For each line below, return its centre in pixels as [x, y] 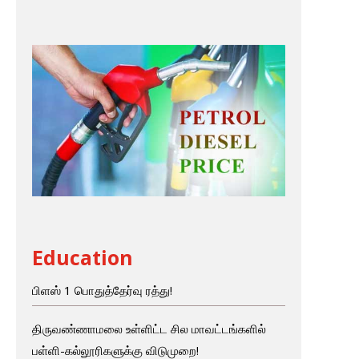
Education [82, 257]
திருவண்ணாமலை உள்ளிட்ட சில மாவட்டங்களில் [149, 328]
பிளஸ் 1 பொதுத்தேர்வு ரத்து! [102, 290]
